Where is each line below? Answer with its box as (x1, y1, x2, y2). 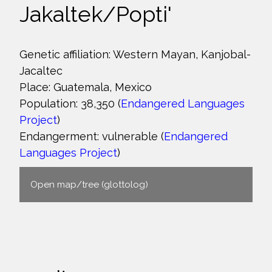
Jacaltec (19, 64, 63, 77)
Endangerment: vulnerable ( (19, 130, 164, 143)
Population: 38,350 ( (19, 97, 121, 110)
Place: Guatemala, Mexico (19, 81, 152, 93)
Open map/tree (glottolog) (30, 179, 148, 190)
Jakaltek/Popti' (19, 1, 172, 27)
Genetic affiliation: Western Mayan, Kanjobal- (19, 48, 251, 61)
